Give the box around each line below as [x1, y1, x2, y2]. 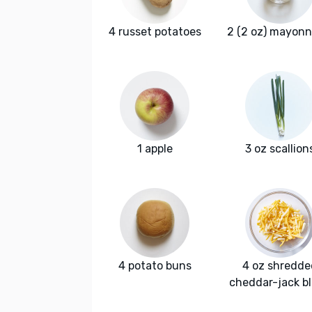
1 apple [136, 142, 173, 156]
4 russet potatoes [108, 25, 201, 39]
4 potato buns [118, 259, 192, 273]
